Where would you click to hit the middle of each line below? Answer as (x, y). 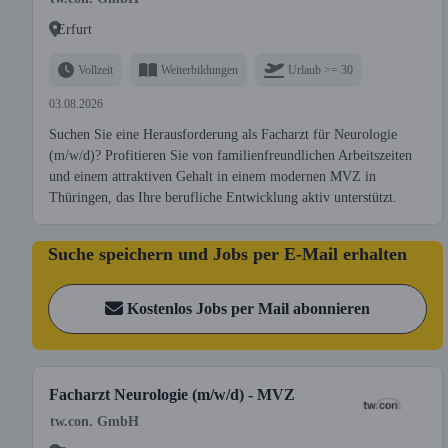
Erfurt (74, 29)
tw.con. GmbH (94, 421)
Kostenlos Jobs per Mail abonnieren (248, 308)
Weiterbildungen (199, 69)
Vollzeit (95, 69)
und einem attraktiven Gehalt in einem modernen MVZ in (212, 176)
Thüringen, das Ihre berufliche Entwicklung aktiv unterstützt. (223, 197)
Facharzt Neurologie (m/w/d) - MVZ (172, 394)
